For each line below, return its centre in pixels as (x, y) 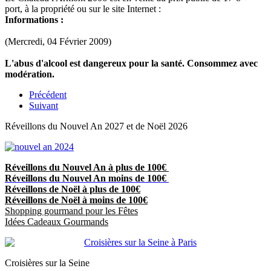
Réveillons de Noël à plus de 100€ (73, 189)
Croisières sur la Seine (47, 263)
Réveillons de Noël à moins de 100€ (76, 200)
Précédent (48, 94)
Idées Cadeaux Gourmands (57, 221)
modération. (30, 74)
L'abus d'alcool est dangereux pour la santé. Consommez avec (131, 63)
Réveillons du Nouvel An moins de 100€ (87, 178)
